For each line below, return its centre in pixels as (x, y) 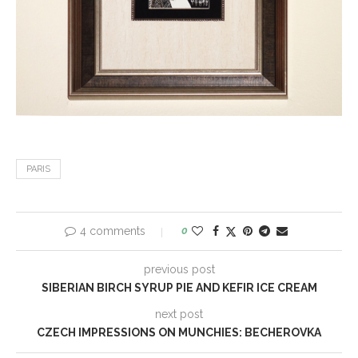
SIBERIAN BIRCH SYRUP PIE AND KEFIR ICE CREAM (179, 287)
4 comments (112, 231)
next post (179, 314)
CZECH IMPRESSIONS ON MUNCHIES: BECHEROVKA (179, 332)
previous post (179, 269)
